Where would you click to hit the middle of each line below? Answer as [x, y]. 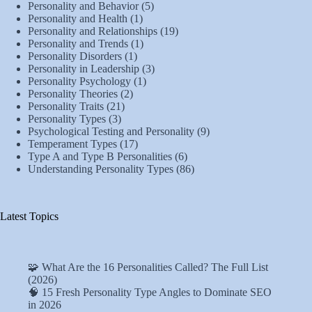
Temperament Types [72, 144]
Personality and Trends [78, 44]
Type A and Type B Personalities [100, 157]
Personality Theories [73, 94]
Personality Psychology [79, 81]
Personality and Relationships [93, 31]
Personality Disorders [75, 56]
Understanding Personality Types [101, 169]
